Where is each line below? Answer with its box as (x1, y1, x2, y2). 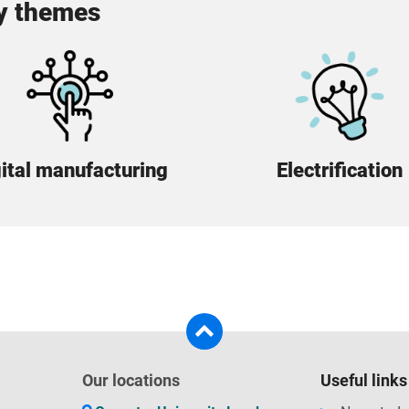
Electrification (276, 158, 403, 182)
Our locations (81, 371, 180, 390)
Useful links (320, 371, 407, 390)
